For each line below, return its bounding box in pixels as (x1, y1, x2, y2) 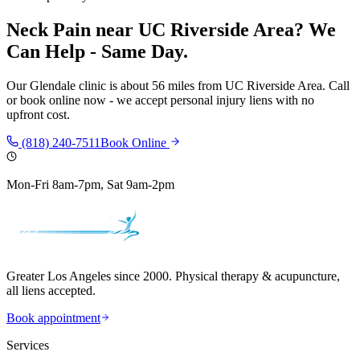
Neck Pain (6, 19, 91, 41)
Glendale (30, 79, 76, 93)
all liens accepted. (6, 284, 96, 298)
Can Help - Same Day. (6, 41, 188, 63)
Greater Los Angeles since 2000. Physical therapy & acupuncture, (6, 269, 340, 284)
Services (6, 338, 49, 353)
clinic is (76, 79, 121, 93)
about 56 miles (121, 79, 194, 93)
